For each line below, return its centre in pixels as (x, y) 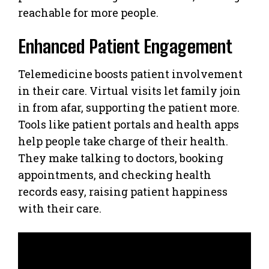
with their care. (60, 208)
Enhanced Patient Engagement (125, 46)
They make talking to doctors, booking (121, 158)
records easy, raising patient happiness (123, 191)
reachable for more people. (88, 12)
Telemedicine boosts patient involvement (130, 74)
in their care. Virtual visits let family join (129, 90)
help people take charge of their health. (123, 141)
